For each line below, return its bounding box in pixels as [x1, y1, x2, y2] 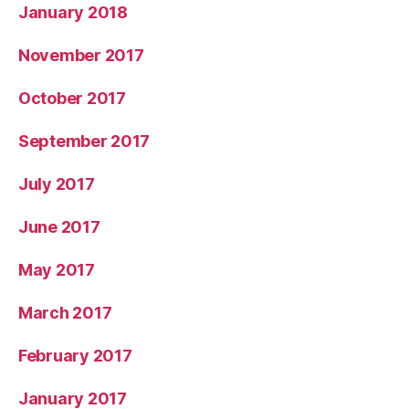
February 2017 [18, 345, 132, 365]
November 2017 [18, 45, 144, 65]
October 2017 [18, 88, 126, 108]
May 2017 [18, 259, 95, 279]
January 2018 [18, 2, 128, 22]
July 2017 [18, 173, 95, 194]
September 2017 [18, 131, 151, 151]
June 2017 [18, 216, 100, 236]
